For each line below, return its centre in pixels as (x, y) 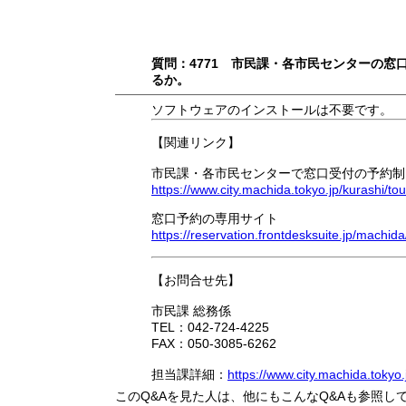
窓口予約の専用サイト (215, 219)
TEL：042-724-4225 (210, 328)
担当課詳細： (189, 375)
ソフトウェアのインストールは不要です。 (272, 110)
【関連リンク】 (196, 143)
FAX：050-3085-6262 (214, 344)
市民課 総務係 (191, 311)
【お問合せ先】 (196, 280)
